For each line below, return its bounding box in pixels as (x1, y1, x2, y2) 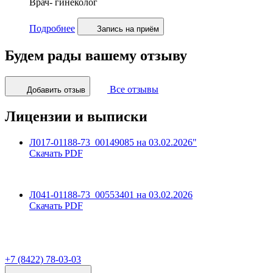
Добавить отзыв (27, 85, 85, 94)
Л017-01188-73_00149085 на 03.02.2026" (29, 136, 197, 147)
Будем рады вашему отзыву (5, 48, 187, 64)
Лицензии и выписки (5, 108, 147, 124)
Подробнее (29, 23, 75, 34)
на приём (123, 24, 159, 34)
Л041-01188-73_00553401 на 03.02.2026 (29, 189, 193, 200)
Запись (97, 24, 123, 34)
